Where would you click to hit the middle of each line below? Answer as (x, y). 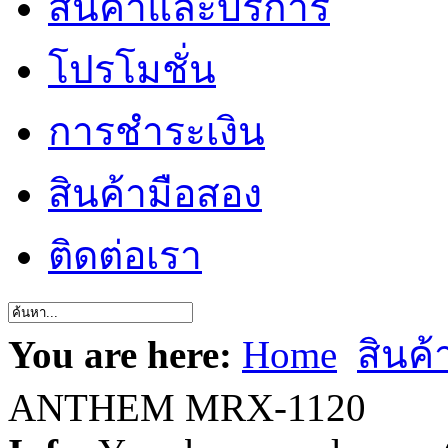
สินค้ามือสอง (155, 193)
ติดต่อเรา (125, 255)
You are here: (120, 354)
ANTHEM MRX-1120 (187, 407)
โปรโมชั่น (132, 69)
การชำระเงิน (156, 131)
